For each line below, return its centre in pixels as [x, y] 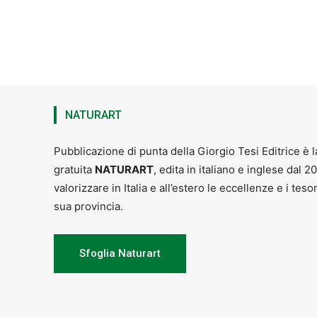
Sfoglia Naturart [120, 253]
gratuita [74, 169]
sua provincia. [88, 206]
